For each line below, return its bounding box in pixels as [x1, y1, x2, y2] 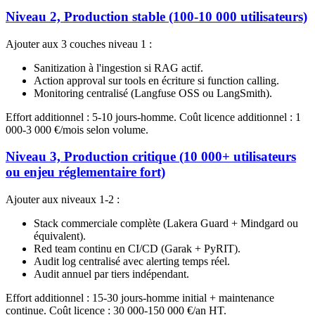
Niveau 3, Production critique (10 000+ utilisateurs [6, 149, 296, 165]
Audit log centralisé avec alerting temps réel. [34, 255, 230, 268]
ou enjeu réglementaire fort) [6, 165, 165, 180]
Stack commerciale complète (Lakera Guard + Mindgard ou [34, 217, 298, 230]
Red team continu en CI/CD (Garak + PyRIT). [34, 243, 240, 255]
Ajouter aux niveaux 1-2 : [6, 193, 120, 206]
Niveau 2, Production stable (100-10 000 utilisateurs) [6, 8, 307, 24]
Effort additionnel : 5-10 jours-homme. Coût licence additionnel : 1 [6, 110, 301, 123]
